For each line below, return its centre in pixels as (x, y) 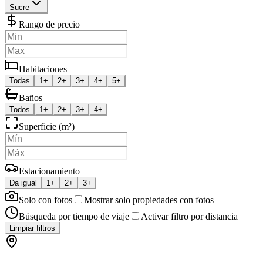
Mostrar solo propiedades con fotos (149, 200)
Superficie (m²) (47, 126)
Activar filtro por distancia (189, 216)
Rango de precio (49, 24)
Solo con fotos (45, 200)
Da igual (23, 183)
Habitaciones (43, 69)
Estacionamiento (49, 171)
